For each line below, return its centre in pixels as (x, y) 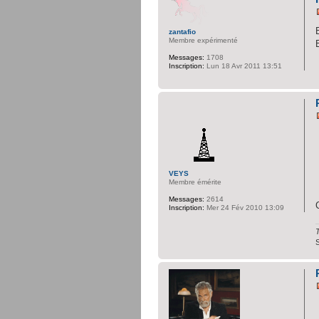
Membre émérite (195, 182)
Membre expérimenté (203, 40)
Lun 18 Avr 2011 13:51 (243, 66)
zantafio (182, 31)
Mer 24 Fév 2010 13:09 (244, 207)
